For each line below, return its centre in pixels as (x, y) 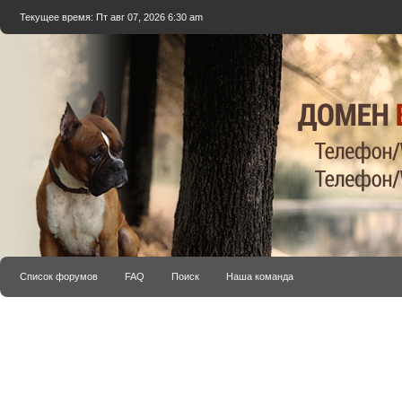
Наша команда (260, 276)
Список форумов (59, 276)
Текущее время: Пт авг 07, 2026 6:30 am (111, 17)
